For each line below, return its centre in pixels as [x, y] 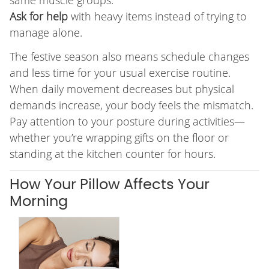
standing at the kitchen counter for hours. [112, 154]
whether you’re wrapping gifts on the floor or [119, 138]
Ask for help [38, 17]
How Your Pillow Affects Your [109, 185]
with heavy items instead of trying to [157, 17]
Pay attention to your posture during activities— [127, 122]
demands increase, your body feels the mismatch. [131, 105]
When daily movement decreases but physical [122, 89]
